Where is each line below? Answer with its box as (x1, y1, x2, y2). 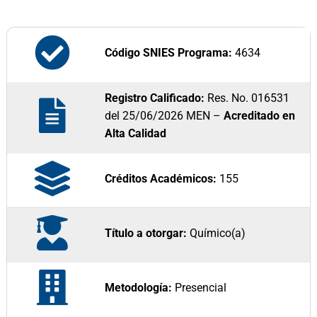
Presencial (172, 280, 227, 294)
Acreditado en (224, 109, 296, 122)
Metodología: (105, 280, 173, 294)
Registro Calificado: (105, 91, 205, 105)
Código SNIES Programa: (105, 46, 233, 60)
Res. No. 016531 (204, 91, 290, 105)
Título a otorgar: (105, 226, 190, 240)
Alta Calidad (105, 127, 167, 140)
